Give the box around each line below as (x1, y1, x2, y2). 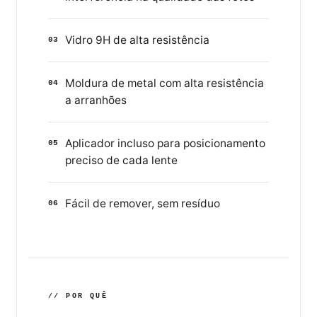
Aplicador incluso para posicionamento (65, 137, 265, 151)
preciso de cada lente (65, 154, 178, 168)
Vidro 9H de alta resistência (65, 33, 209, 47)
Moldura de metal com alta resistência (65, 76, 264, 91)
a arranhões (65, 93, 127, 108)
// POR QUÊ (48, 292, 108, 301)
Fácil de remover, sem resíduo (65, 197, 220, 211)
